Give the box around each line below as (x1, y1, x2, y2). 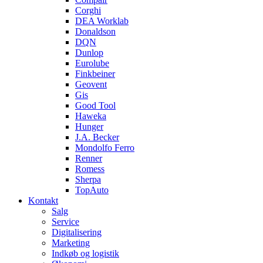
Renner (75, 153, 102, 163)
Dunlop (75, 47, 103, 58)
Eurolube (75, 58, 109, 68)
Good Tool (75, 100, 116, 110)
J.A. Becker (75, 131, 119, 142)
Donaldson (75, 26, 116, 36)
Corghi (75, 5, 101, 15)
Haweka (75, 110, 106, 121)
